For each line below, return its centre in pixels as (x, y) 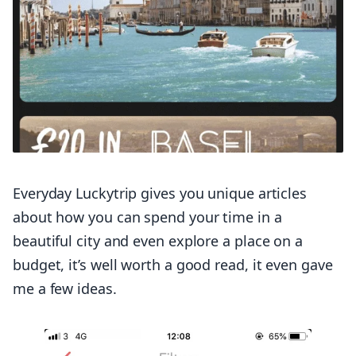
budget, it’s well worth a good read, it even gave (173, 265)
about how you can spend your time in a (147, 217)
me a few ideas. (65, 289)
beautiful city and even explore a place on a (158, 241)
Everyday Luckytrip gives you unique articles (160, 193)
